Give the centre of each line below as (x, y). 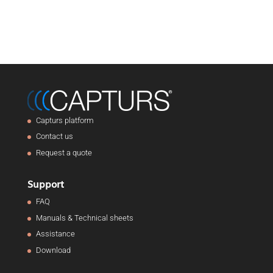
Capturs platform (65, 120)
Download (53, 250)
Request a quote (64, 152)
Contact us (54, 136)
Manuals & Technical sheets (84, 218)
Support (45, 184)
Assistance (55, 234)
